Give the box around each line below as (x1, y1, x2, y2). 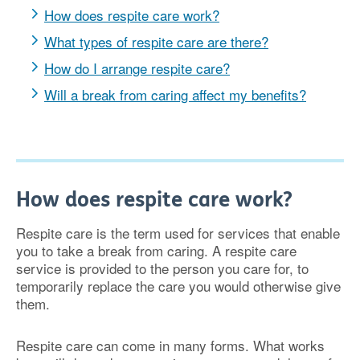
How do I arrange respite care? (44, 58, 230, 78)
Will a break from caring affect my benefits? (44, 84, 306, 104)
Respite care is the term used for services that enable (16, 223, 340, 243)
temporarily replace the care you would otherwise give (16, 276, 341, 296)
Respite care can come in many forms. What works (16, 335, 325, 355)
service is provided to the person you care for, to (16, 258, 309, 278)
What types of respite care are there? (44, 31, 268, 51)
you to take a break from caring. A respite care (16, 240, 297, 260)
